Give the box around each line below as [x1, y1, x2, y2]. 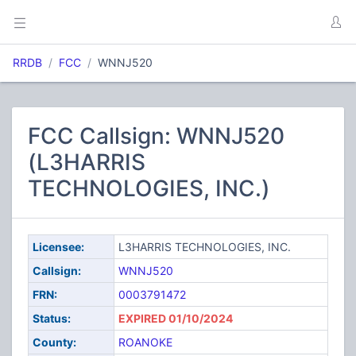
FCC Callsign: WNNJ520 [28, 122, 284, 149]
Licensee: [32, 240, 84, 253]
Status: [32, 311, 71, 325]
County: [32, 335, 76, 349]
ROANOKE [118, 335, 172, 349]
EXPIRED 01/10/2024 [118, 311, 233, 325]
